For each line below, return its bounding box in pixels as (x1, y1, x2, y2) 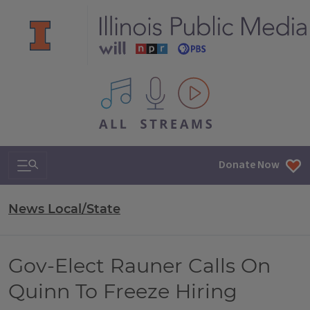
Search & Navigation (17, 152, 134, 171)
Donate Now (219, 157, 280, 173)
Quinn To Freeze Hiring (8, 279, 237, 303)
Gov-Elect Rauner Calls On (8, 253, 271, 277)
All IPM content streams (98, 77, 215, 92)
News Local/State (8, 201, 120, 217)
